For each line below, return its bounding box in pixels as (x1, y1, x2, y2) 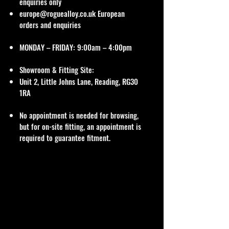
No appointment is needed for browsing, (19, 109, 139, 121)
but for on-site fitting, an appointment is (19, 121, 141, 132)
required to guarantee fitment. (19, 132, 110, 144)
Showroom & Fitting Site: (19, 64, 94, 76)
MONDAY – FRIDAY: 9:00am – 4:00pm (19, 41, 132, 53)
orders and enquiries (19, 19, 83, 31)
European (96, 8, 125, 19)
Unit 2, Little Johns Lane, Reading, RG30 (19, 76, 138, 87)
